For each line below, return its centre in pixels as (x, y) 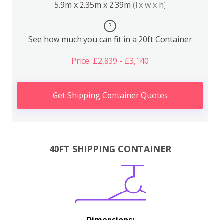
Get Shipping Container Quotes (110, 95)
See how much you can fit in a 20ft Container (110, 39)
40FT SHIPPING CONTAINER (110, 149)
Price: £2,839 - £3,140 (110, 61)
